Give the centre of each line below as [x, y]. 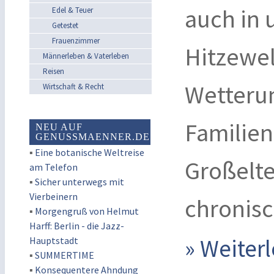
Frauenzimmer [76, 41]
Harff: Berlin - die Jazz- [77, 226]
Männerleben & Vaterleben [86, 56]
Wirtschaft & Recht [73, 87]
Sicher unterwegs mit [80, 182]
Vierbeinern [54, 196]
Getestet [65, 25]
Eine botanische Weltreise [90, 152]
